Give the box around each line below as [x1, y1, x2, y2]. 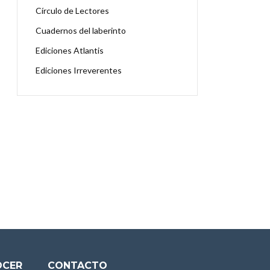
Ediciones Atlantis [36, 45, 104, 55]
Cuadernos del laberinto [36, 25, 126, 36]
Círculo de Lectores [36, 5, 109, 16]
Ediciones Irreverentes [36, 65, 122, 75]
